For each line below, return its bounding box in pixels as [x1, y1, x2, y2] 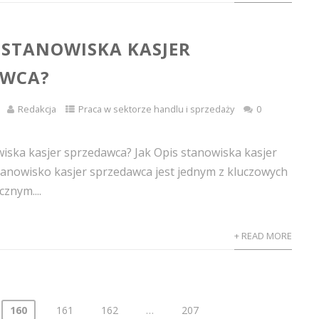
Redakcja [18, 103, 57, 115]
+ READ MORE [234, 229, 292, 242]
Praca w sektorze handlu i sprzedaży [78, 103, 235, 115]
